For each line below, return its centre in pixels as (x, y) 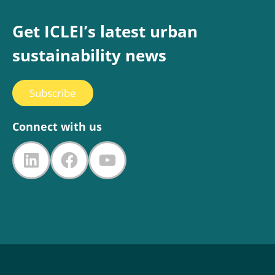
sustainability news (89, 55)
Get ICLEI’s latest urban (105, 31)
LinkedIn (60, 159)
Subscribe (53, 93)
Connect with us (57, 126)
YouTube (138, 159)
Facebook (103, 159)
